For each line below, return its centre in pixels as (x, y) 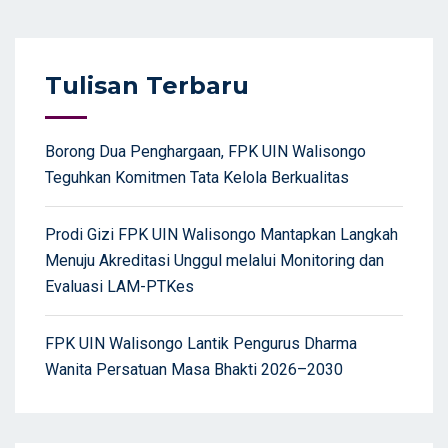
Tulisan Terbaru (147, 85)
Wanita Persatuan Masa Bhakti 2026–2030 (194, 369)
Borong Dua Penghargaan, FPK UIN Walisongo (205, 151)
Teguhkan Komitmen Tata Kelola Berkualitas (197, 177)
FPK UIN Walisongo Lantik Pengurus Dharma (201, 343)
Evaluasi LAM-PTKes (119, 286)
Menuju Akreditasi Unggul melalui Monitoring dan (214, 260)
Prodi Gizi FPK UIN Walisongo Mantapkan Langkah (221, 234)
